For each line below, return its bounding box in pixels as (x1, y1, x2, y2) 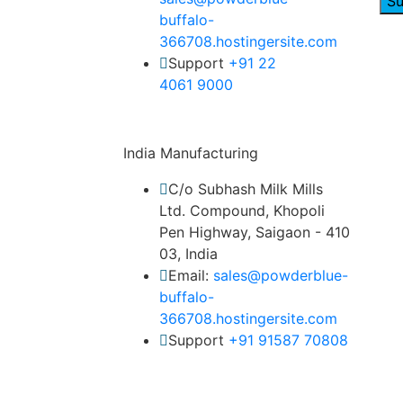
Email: (168, 266, 213, 284)
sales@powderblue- (213, 266, 348, 284)
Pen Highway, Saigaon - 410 (159, 223, 350, 241)
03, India (159, 245, 218, 263)
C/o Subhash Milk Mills (168, 180, 323, 198)
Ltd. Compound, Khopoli (159, 201, 325, 219)
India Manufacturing (123, 144, 258, 162)
